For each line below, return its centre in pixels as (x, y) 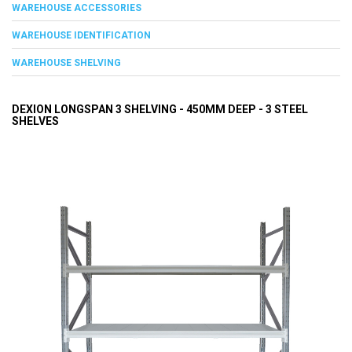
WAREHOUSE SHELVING (66, 62)
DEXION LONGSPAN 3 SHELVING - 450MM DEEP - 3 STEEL (160, 109)
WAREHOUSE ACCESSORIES (77, 7)
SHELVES (35, 121)
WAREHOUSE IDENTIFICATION (81, 35)
